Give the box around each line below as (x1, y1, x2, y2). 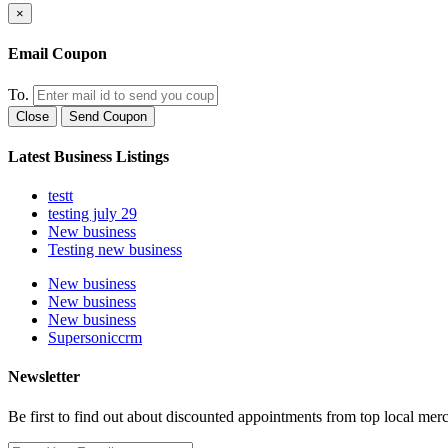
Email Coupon (8, 45, 107, 63)
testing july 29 (48, 205, 137, 223)
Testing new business (48, 241, 182, 259)
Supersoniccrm (48, 329, 142, 347)
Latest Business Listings (8, 147, 169, 165)
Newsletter (8, 368, 80, 386)
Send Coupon (69, 108, 147, 124)
